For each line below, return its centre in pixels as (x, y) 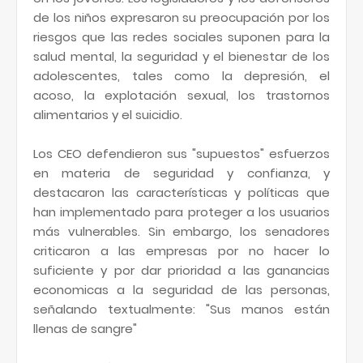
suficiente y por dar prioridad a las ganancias (181, 270)
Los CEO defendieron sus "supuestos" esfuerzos (181, 154)
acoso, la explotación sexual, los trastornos (181, 95)
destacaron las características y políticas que (181, 192)
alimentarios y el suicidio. (108, 115)
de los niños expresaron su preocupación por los (181, 17)
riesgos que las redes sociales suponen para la (181, 37)
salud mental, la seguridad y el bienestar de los (181, 56)
